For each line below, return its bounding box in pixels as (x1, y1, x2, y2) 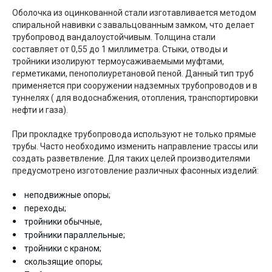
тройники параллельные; (24, 230, 125, 240)
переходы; (24, 203, 66, 213)
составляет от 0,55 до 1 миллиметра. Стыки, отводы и (12, 44, 228, 54)
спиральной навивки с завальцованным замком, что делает (12, 20, 254, 30)
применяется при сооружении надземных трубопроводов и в (12, 81, 257, 90)
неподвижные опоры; (24, 190, 110, 200)
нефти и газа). (12, 105, 68, 115)
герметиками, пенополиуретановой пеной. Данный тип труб (12, 69, 254, 78)
